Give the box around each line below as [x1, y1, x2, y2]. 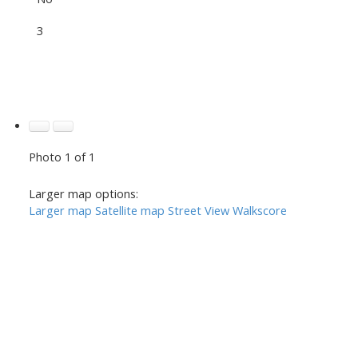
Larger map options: [28, 185, 138, 201]
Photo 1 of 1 [28, 148, 95, 165]
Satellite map [94, 201, 165, 218]
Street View [167, 201, 229, 218]
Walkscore [232, 201, 287, 218]
